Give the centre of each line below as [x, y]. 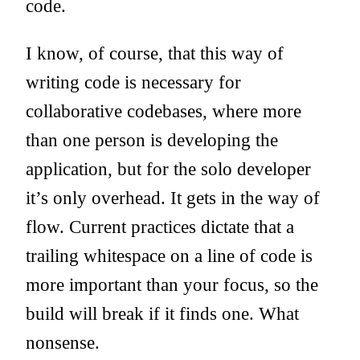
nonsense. [63, 343]
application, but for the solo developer [168, 169]
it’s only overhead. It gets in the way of [173, 198]
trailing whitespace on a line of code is [169, 256]
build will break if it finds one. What [162, 314]
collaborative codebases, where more [164, 111]
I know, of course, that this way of [155, 53]
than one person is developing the [152, 140]
